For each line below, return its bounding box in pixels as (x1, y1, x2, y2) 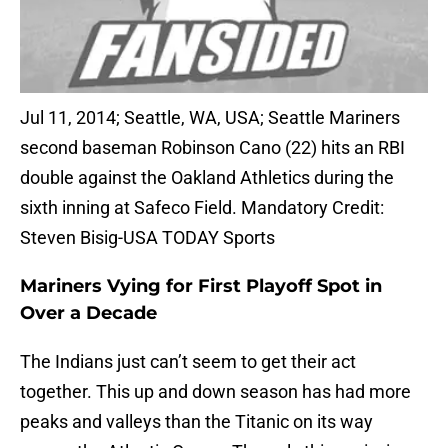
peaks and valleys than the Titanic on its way (20, 411, 373, 433)
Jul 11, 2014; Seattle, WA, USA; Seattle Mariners (20, 107, 400, 129)
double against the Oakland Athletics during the (20, 167, 394, 189)
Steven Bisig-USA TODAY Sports (20, 227, 275, 249)
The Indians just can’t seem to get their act (20, 351, 356, 373)
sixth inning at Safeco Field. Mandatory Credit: (20, 197, 384, 219)
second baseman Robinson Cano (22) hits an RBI (20, 137, 405, 159)
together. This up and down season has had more (20, 381, 411, 403)
